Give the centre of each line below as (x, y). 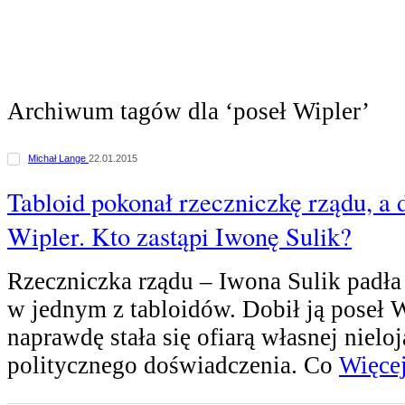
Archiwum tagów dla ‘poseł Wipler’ (188, 111)
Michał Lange (58, 158)
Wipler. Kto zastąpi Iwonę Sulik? (179, 235)
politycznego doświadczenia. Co (173, 366)
